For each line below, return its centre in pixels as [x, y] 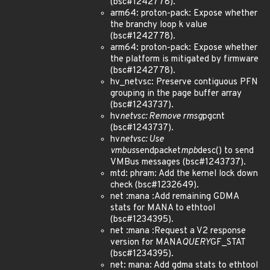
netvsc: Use [142, 140]
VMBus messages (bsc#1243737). [178, 162]
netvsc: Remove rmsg [161, 117]
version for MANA [146, 243]
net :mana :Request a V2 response [178, 231]
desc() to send [226, 151]
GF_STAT [228, 243]
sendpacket [158, 151]
